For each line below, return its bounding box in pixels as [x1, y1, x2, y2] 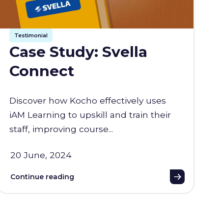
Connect [9, 61, 75, 80]
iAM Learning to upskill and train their [9, 109, 171, 120]
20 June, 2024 [10, 149, 72, 160]
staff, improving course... [9, 123, 113, 134]
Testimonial [14, 31, 48, 39]
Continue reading [10, 172, 75, 181]
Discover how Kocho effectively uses [9, 95, 166, 106]
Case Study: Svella [9, 42, 148, 61]
